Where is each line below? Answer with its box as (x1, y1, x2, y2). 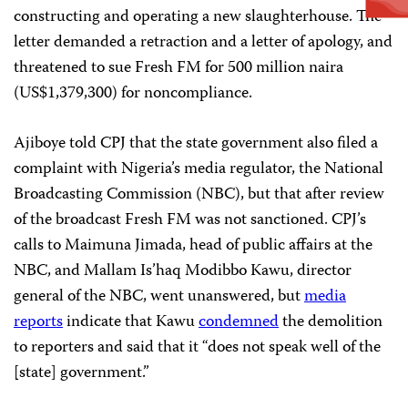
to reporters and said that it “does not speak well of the (14, 333, 381, 362)
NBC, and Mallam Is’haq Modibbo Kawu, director (14, 257, 352, 285)
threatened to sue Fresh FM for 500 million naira (14, 54, 343, 82)
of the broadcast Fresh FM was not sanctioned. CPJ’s (14, 206, 366, 234)
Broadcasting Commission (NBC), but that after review (14, 180, 384, 209)
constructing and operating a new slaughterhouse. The (14, 3, 382, 31)
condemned (199, 308, 279, 336)
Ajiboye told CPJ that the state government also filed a (14, 129, 378, 158)
